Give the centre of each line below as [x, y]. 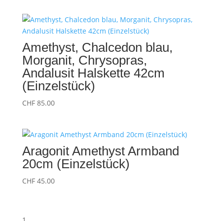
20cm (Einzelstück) [76, 164]
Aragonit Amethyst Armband [100, 151]
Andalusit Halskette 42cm [93, 73]
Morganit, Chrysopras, [84, 60]
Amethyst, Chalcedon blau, [97, 48]
